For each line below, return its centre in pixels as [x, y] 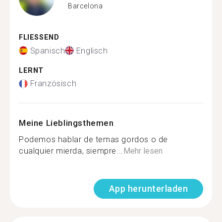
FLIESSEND [36, 37]
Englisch [92, 51]
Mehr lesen [143, 151]
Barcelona [85, 6]
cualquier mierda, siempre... [71, 151]
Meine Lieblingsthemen [66, 123]
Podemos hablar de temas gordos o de [94, 139]
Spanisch [48, 51]
